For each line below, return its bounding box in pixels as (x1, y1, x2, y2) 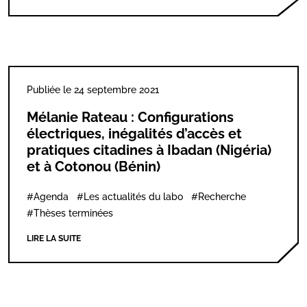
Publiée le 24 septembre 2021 (27, 84, 159, 95)
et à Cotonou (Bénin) (27, 158, 160, 175)
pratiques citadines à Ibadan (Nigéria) (27, 142, 271, 158)
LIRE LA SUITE (27, 234, 81, 243)
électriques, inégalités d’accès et (27, 125, 242, 142)
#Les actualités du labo (77, 191, 183, 202)
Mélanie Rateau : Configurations (27, 109, 234, 125)
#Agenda (27, 191, 69, 202)
